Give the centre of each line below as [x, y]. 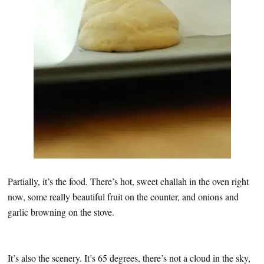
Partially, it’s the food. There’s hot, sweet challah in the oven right [128, 181]
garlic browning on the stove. [61, 212]
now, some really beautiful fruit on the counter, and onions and [123, 196]
